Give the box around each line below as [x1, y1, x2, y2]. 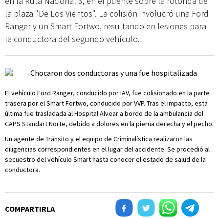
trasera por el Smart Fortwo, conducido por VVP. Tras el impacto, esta [5, 99, 208, 108]
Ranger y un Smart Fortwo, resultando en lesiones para [5, 21, 206, 32]
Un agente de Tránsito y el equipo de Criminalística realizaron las [5, 134, 193, 143]
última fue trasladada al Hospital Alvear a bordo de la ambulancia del [5, 109, 203, 118]
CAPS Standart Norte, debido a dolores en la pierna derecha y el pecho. [5, 119, 214, 128]
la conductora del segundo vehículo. [5, 33, 140, 44]
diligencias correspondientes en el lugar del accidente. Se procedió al [5, 145, 210, 153]
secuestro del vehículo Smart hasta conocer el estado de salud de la [5, 155, 206, 164]
